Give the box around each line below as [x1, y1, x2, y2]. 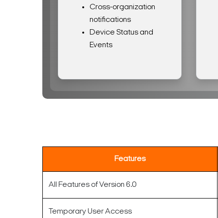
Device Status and [90, 28, 153, 36]
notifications [90, 16, 131, 24]
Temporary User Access [49, 207, 132, 216]
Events [90, 41, 112, 49]
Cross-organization [90, 3, 155, 11]
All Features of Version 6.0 [49, 181, 137, 189]
